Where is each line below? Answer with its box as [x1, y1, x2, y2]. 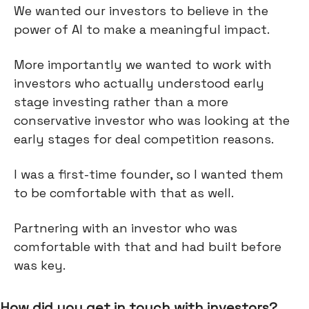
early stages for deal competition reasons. [14, 131, 274, 147]
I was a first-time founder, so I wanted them [14, 166, 283, 182]
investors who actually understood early [14, 75, 264, 91]
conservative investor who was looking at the [14, 112, 290, 128]
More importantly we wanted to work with [14, 57, 272, 72]
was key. [14, 257, 69, 273]
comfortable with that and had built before [14, 239, 281, 255]
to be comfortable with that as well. [14, 185, 237, 201]
